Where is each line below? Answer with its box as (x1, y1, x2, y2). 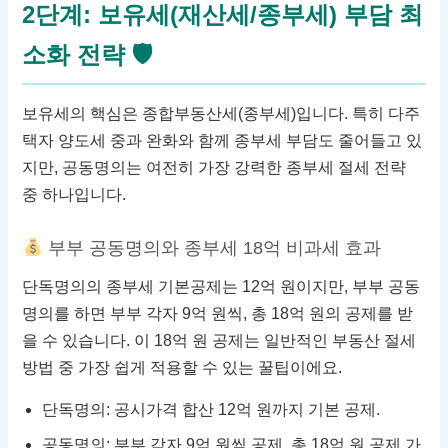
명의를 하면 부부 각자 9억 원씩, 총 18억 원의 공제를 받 (22, 305, 414, 323)
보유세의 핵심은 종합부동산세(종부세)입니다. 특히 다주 (22, 105, 421, 123)
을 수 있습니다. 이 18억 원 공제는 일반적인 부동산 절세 (22, 332, 417, 350)
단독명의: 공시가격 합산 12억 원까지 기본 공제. (42, 401, 381, 419)
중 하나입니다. (22, 186, 127, 204)
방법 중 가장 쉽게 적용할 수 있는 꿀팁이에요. (22, 359, 343, 377)
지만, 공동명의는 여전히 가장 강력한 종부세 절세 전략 (22, 159, 407, 177)
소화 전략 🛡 (22, 41, 154, 69)
